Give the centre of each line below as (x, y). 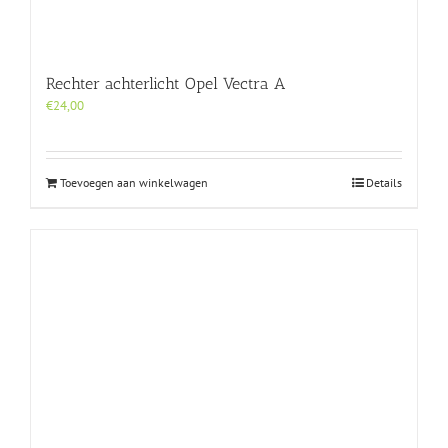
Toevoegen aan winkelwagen (134, 182)
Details (384, 182)
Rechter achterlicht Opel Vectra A (165, 83)
